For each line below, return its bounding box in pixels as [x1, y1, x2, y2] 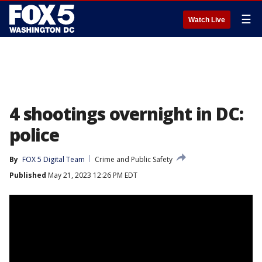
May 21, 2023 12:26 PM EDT [46, 170, 137, 180]
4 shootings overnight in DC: [9, 102, 243, 126]
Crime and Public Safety [95, 154, 173, 164]
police [9, 123, 59, 147]
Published [9, 170, 46, 180]
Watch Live [188, 16, 225, 24]
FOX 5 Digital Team [22, 154, 85, 164]
